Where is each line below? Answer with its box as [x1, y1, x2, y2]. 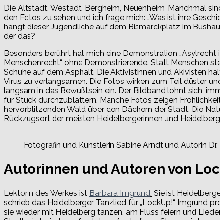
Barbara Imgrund [89, 189, 150, 198]
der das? [4, 31, 35, 41]
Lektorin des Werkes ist [4, 189, 89, 198]
